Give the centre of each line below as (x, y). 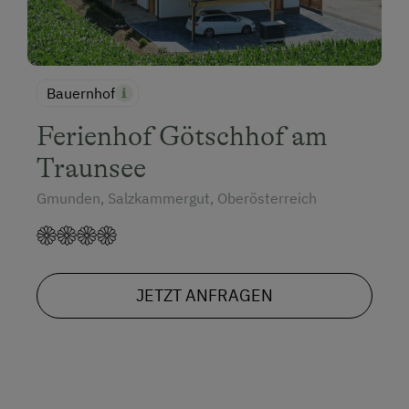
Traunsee (91, 168)
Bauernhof (81, 94)
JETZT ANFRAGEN (204, 296)
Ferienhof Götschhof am (182, 136)
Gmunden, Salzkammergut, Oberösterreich (177, 199)
